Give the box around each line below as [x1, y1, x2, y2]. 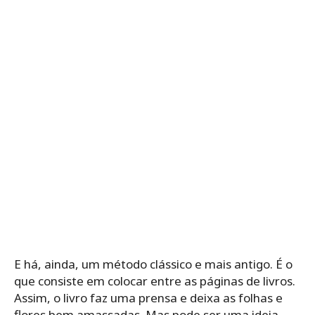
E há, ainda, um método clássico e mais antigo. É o [14, 256, 292, 273]
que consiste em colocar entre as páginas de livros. [14, 273, 295, 290]
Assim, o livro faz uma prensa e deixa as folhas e [14, 290, 283, 307]
